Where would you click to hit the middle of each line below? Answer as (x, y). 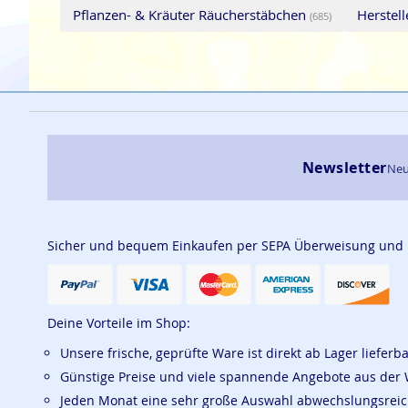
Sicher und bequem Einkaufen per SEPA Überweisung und (225, 246)
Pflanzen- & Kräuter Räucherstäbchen (191, 15)
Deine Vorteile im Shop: (119, 323)
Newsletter (344, 168)
